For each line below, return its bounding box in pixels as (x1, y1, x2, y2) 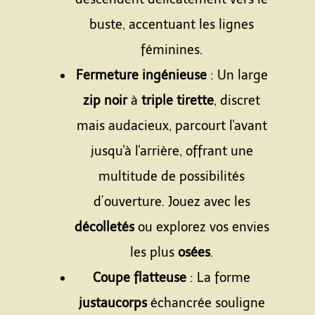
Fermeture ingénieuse (75, 67, 207, 83)
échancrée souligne (146, 295, 265, 311)
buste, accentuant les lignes (89, 17, 254, 32)
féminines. (141, 42, 202, 58)
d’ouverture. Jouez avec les (93, 194, 250, 210)
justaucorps (78, 295, 147, 311)
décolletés (74, 219, 134, 235)
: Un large (206, 67, 268, 83)
